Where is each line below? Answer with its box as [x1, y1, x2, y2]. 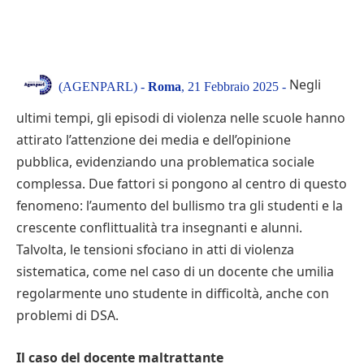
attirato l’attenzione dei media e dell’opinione [16, 131, 291, 149]
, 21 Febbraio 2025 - [181, 79, 286, 93]
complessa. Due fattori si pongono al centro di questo [16, 175, 347, 193]
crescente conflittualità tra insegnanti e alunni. [16, 219, 302, 237]
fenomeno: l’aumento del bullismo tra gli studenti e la [16, 197, 343, 215]
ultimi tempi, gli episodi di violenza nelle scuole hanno [16, 109, 345, 128]
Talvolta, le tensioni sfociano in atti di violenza [16, 240, 294, 259]
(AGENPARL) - [58, 79, 148, 93]
